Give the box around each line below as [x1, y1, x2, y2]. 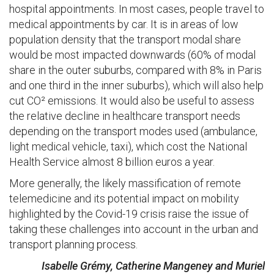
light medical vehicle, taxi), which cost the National [9, 140, 247, 153]
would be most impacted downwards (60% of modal [9, 48, 256, 61]
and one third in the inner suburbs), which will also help [9, 79, 264, 92]
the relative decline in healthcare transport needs [9, 109, 240, 122]
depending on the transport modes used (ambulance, [9, 125, 257, 138]
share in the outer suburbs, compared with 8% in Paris [9, 64, 262, 76]
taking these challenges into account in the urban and [9, 223, 258, 235]
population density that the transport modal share [9, 33, 241, 46]
